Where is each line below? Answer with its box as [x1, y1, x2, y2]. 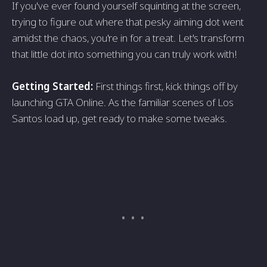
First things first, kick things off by [93, 79, 238, 93]
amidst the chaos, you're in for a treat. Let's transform [12, 31, 244, 45]
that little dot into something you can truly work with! [12, 47, 237, 61]
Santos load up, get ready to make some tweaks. [12, 111, 227, 125]
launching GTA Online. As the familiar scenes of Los [12, 95, 234, 109]
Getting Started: [12, 79, 93, 93]
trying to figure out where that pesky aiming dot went [12, 15, 244, 29]
